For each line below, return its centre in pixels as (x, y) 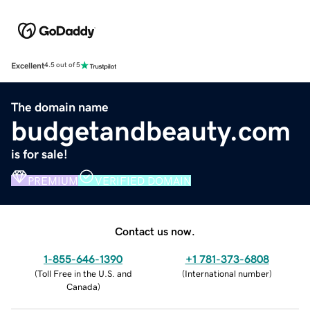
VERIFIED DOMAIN (143, 180)
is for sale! (39, 154)
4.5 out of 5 (62, 65)
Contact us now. (155, 231)
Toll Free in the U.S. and (84, 273)
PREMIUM (53, 180)
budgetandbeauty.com (151, 130)
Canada (82, 286)
